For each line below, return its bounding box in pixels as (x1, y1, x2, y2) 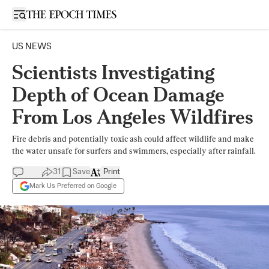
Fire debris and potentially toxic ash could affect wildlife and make (12, 134, 254, 144)
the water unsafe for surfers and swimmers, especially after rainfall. (12, 146, 255, 156)
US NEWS (12, 42, 52, 51)
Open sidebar (19, 9, 70, 18)
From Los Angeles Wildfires (12, 105, 253, 128)
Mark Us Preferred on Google (29, 182, 116, 190)
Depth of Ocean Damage (12, 83, 225, 106)
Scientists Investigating (12, 61, 215, 84)
